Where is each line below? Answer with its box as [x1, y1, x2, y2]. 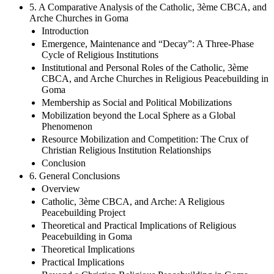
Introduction [42, 25, 89, 36]
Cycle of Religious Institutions [42, 49, 158, 60]
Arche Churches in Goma [29, 12, 128, 23]
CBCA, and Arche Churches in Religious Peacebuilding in [42, 73, 268, 84]
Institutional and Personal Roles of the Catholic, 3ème [42, 62, 248, 73]
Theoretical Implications [42, 243, 135, 254]
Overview [42, 183, 80, 194]
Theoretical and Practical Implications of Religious [42, 220, 236, 231]
